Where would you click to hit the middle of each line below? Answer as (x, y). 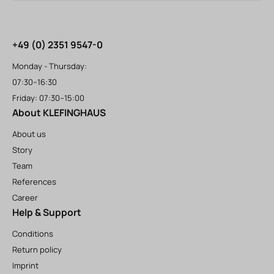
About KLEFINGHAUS (59, 113)
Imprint (25, 266)
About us (29, 134)
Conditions (33, 234)
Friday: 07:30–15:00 (50, 98)
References (34, 182)
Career (25, 198)
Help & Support (47, 213)
